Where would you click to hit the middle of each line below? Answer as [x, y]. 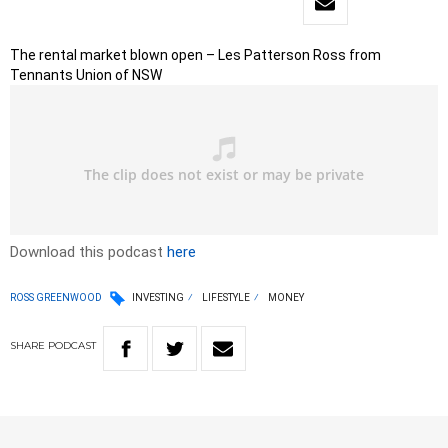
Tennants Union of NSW [86, 75]
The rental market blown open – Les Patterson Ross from [195, 55]
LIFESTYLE [226, 298]
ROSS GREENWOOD [56, 297]
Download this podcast [88, 252]
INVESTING [158, 298]
